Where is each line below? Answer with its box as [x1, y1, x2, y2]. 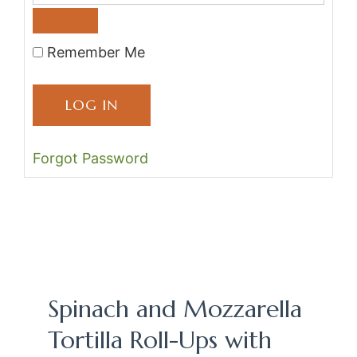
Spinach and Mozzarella [48, 294, 302, 324]
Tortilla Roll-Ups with [48, 325, 272, 355]
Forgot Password [33, 150, 148, 167]
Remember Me [43, 44, 145, 61]
